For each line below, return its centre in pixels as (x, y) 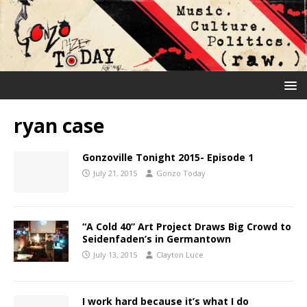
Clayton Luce (180, 254)
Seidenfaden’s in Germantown (157, 238)
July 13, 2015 (115, 254)
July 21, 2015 (115, 173)
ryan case (59, 125)
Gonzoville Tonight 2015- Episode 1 (168, 157)
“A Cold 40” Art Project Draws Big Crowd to (187, 226)
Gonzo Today (181, 173)
